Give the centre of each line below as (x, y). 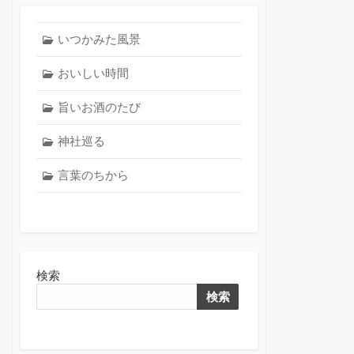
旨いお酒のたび (99, 107)
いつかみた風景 (99, 39)
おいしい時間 (93, 73)
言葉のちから (93, 175)
